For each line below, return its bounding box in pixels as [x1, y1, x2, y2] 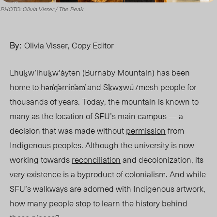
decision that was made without [10, 124, 126, 137]
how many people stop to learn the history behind [10, 197, 187, 210]
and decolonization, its [121, 153, 203, 166]
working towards [10, 153, 72, 166]
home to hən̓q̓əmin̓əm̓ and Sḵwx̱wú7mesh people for [10, 80, 197, 93]
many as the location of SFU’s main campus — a [10, 109, 183, 123]
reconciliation [72, 153, 121, 166]
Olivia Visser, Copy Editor [24, 39, 114, 52]
